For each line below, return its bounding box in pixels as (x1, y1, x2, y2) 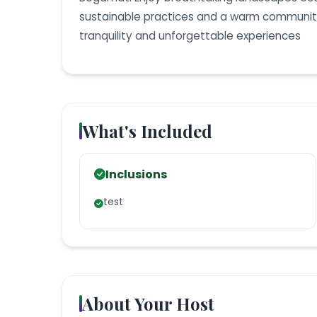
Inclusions (105, 166, 167, 183)
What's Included (82, 120, 212, 143)
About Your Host (82, 292, 214, 316)
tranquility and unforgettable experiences (79, 28, 301, 44)
